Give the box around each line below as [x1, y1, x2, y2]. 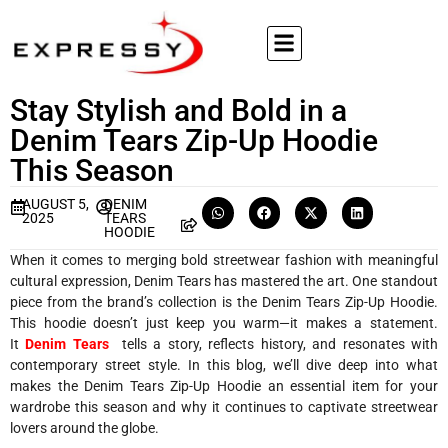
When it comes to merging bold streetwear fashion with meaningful [10, 252, 438, 268]
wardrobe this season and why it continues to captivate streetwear [10, 399, 438, 415]
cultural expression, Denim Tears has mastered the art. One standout [10, 273, 438, 289]
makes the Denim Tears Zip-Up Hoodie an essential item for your [10, 378, 438, 394]
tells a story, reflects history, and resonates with [115, 336, 439, 352]
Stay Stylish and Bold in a [10, 93, 347, 128]
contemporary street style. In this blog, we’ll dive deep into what [10, 357, 438, 373]
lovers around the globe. [10, 420, 159, 436]
